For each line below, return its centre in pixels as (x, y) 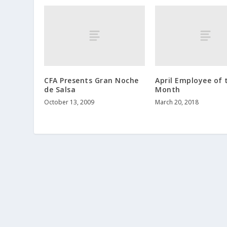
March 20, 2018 (177, 102)
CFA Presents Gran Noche (91, 81)
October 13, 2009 (69, 102)
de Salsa (60, 90)
